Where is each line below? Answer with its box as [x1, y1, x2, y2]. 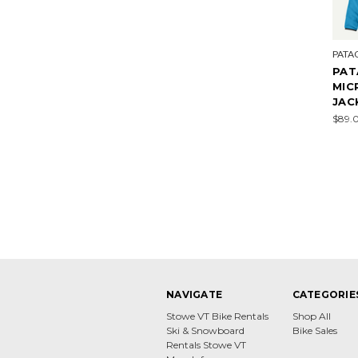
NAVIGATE [166, 288, 222, 300]
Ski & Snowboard [166, 324, 245, 336]
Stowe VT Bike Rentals [166, 309, 268, 322]
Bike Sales [292, 324, 337, 336]
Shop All [292, 309, 331, 322]
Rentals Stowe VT [166, 338, 246, 351]
